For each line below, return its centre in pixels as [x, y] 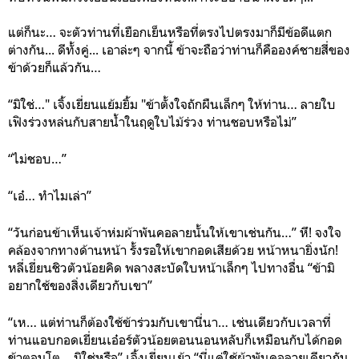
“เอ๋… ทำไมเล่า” [50, 196]
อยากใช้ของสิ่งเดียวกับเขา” [80, 285]
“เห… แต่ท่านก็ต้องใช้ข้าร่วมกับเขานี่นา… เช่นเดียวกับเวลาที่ [169, 322]
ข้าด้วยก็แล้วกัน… [54, 67]
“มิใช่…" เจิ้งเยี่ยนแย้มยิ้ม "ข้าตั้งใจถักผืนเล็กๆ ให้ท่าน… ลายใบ [172, 104]
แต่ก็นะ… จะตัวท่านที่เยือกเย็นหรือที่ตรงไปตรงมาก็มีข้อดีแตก [170, 32]
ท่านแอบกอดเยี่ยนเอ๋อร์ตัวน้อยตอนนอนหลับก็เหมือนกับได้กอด [175, 340]
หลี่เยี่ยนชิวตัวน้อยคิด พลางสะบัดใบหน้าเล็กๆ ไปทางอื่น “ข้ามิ [171, 268]
